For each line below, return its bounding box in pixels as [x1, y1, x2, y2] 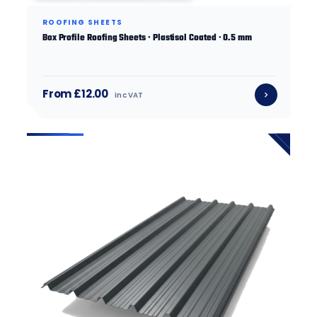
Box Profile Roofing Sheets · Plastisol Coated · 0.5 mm [42, 31, 253, 46]
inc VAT [115, 90, 144, 101]
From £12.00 [42, 86, 109, 102]
